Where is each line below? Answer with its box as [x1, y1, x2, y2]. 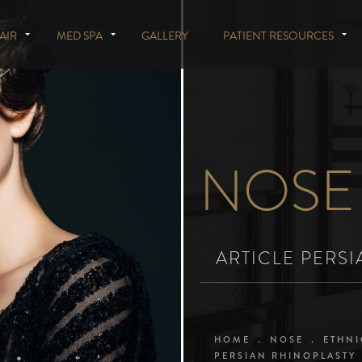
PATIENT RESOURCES [222, 27, 334, 44]
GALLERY [141, 27, 189, 44]
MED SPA [56, 27, 103, 44]
